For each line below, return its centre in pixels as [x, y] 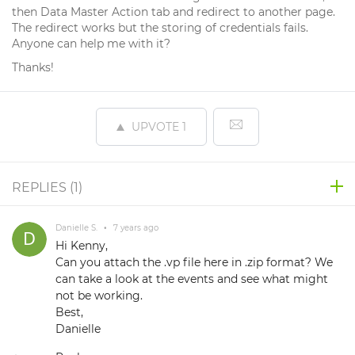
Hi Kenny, [82, 246]
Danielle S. [78, 228]
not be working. [99, 296]
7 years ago [135, 228]
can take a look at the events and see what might [192, 279]
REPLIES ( [43, 187]
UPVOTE [155, 127]
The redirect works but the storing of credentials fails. [160, 28]
